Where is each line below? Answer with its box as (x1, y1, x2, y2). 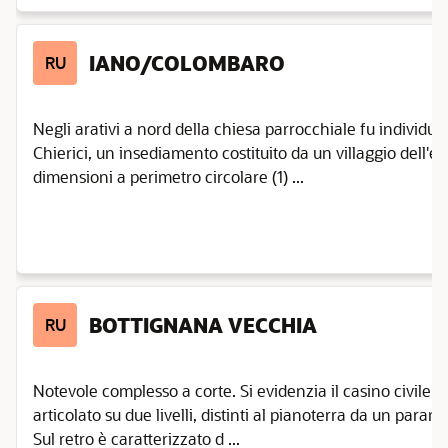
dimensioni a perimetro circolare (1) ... (33, 166, 304, 187)
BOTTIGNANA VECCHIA (89, 312, 317, 338)
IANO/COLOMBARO (89, 50, 285, 76)
